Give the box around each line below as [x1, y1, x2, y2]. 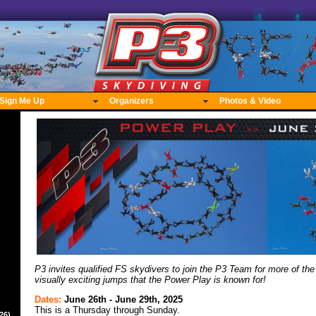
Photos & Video [219, 96, 281, 105]
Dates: [35, 293, 64, 305]
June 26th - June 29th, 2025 [64, 293, 183, 305]
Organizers [109, 96, 154, 105]
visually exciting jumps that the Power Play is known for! [35, 274, 266, 286]
